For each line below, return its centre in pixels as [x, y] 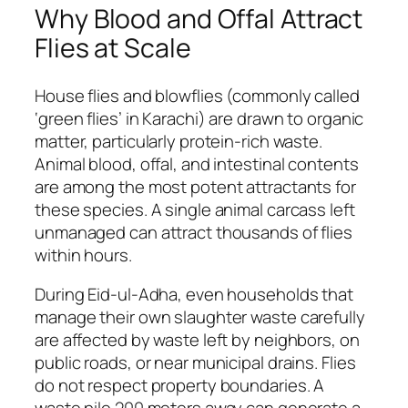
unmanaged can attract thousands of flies [194, 232]
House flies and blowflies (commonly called [197, 95]
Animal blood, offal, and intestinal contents [197, 163]
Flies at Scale [113, 48]
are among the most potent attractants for [195, 186]
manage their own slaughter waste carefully [200, 317]
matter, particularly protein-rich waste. [178, 141]
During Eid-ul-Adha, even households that [194, 295]
